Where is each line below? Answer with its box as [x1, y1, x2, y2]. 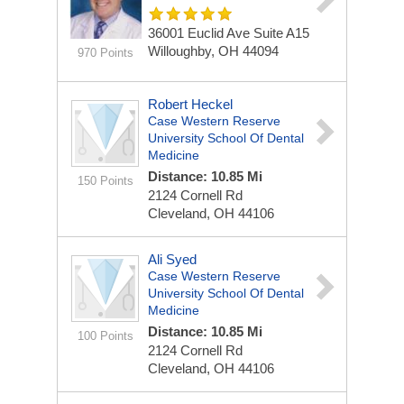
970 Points [77, 46, 133, 60]
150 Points [77, 174, 133, 188]
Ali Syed [148, 252, 197, 267]
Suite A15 [253, 25, 309, 41]
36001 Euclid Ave [148, 25, 253, 41]
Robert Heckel [148, 96, 233, 112]
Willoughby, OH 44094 [148, 43, 279, 59]
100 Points [77, 329, 133, 343]
